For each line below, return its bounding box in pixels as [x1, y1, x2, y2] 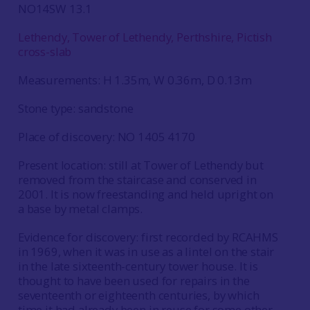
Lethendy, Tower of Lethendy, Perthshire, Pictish [17, 29, 272, 45]
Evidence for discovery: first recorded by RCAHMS [17, 229, 278, 245]
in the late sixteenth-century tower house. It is [17, 258, 258, 274]
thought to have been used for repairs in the [17, 273, 250, 289]
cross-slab [17, 44, 72, 60]
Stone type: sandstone [17, 100, 134, 116]
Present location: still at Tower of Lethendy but [17, 157, 264, 173]
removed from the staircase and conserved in [17, 172, 257, 188]
